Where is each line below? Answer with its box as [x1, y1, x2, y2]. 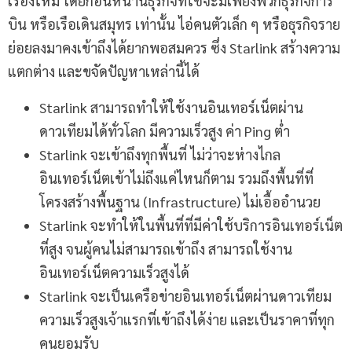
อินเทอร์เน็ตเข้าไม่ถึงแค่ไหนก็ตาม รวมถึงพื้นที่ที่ [39, 169, 313, 188]
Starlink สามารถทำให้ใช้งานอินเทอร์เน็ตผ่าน [39, 98, 303, 117]
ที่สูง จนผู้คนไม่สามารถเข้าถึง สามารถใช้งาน [39, 240, 292, 258]
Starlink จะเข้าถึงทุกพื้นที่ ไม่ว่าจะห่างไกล [39, 145, 280, 164]
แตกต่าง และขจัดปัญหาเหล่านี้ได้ [8, 62, 200, 81]
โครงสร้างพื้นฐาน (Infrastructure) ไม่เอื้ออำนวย [39, 192, 321, 211]
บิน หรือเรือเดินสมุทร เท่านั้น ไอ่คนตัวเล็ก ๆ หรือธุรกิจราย [8, 15, 340, 34]
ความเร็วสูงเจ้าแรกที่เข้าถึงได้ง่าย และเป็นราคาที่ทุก [39, 310, 335, 329]
